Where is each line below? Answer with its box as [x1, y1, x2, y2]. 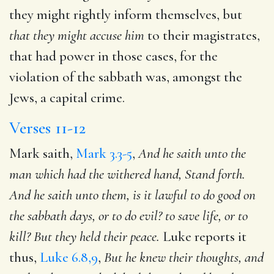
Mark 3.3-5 [76, 144, 132, 162]
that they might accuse [9, 26, 122, 44]
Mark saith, [9, 144, 76, 162]
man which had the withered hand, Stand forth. [9, 165, 245, 183]
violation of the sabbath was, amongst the [9, 68, 242, 86]
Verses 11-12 [9, 117, 86, 138]
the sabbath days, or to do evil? [9, 207, 162, 224]
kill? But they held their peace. [9, 228, 160, 245]
